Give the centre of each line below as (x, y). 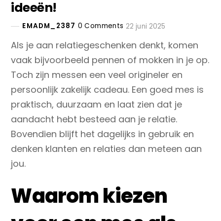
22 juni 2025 (146, 26)
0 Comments (101, 26)
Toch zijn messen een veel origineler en (97, 75)
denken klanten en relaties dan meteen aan (107, 149)
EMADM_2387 (49, 26)
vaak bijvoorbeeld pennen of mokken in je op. (110, 60)
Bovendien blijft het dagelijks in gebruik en (103, 134)
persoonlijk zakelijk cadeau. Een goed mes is (108, 90)
